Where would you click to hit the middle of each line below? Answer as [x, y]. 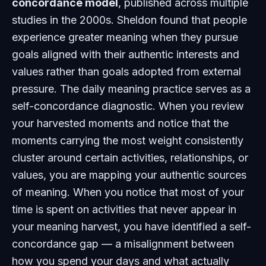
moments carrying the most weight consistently [128, 140]
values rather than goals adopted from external [126, 72]
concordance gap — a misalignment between [123, 244]
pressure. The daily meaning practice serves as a [131, 89]
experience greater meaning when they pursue [125, 37]
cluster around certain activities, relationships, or [130, 158]
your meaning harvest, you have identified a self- [132, 227]
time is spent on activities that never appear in [124, 209]
